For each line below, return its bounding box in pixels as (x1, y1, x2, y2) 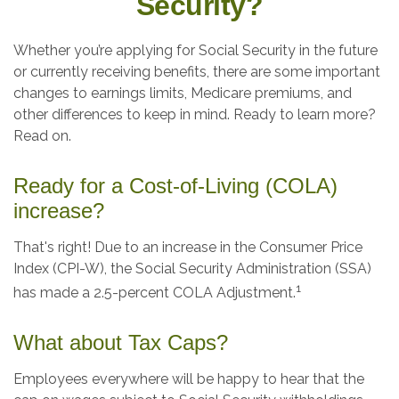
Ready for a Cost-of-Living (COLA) (13, 174, 338, 198)
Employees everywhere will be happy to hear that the (13, 370, 364, 388)
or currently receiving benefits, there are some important (13, 63, 380, 80)
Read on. (13, 127, 71, 144)
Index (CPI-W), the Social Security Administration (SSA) (13, 260, 371, 277)
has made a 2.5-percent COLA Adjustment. (13, 284, 296, 302)
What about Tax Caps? (13, 330, 228, 355)
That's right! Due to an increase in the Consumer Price (13, 239, 362, 256)
